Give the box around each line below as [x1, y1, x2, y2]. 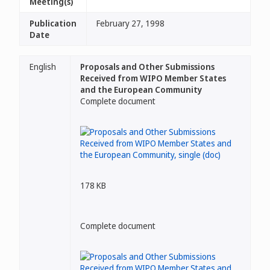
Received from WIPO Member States [80, 72, 226, 84]
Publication [30, 17, 77, 29]
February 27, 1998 [96, 17, 165, 29]
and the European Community [80, 84, 202, 95]
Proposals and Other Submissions [80, 61, 215, 72]
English [30, 61, 56, 72]
